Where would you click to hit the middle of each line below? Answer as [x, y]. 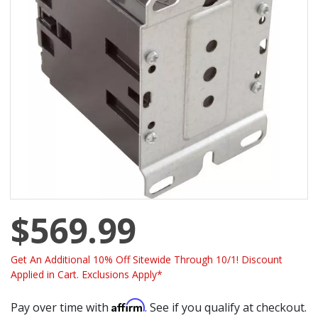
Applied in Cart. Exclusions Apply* [87, 274]
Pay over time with [61, 307]
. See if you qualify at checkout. [226, 307]
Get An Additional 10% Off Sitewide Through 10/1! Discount [147, 259]
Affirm [128, 305]
